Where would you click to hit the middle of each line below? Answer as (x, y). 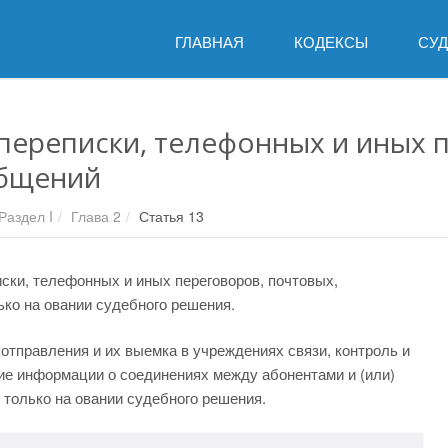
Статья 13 (171, 216)
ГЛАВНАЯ (209, 41)
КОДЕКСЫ (331, 41)
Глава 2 (96, 216)
